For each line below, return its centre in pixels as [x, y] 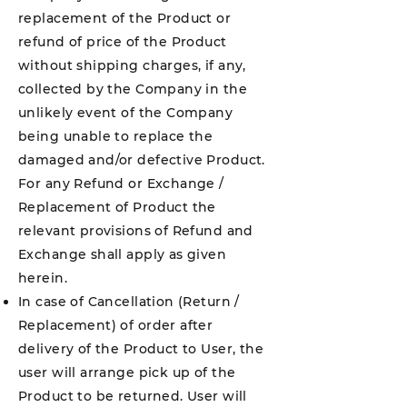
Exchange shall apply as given [123, 254]
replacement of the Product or [125, 18]
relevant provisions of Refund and [136, 231]
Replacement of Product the [117, 207]
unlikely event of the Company [126, 113]
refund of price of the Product [123, 42]
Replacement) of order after [116, 325]
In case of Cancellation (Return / [129, 302]
